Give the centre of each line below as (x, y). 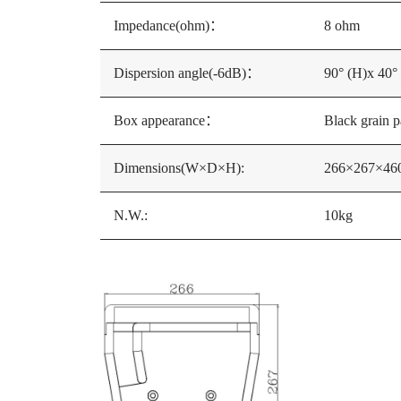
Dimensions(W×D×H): (179, 168)
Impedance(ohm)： (169, 26)
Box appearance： (166, 120)
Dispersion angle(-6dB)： (187, 73)
